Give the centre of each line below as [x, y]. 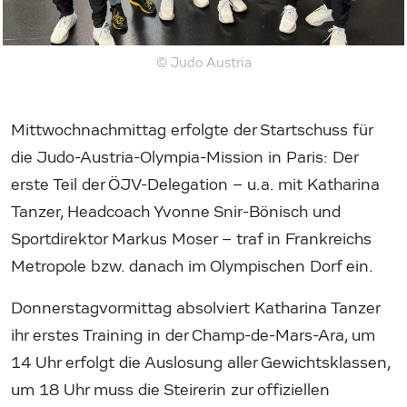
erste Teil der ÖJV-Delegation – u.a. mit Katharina [195, 184]
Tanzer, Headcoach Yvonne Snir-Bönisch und [176, 212]
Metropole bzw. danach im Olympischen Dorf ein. [192, 266]
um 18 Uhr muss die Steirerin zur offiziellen [170, 390]
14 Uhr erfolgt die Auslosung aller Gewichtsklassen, [200, 362]
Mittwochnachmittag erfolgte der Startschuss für [192, 130]
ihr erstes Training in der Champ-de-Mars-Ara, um [193, 335]
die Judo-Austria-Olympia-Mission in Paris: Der [184, 157]
